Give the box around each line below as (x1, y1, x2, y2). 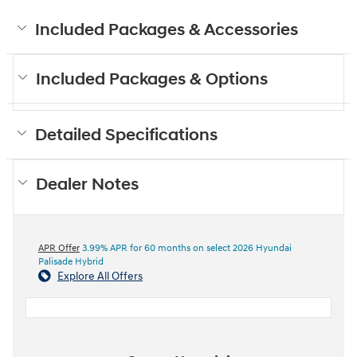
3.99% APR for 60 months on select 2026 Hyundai (80, 241, 292, 254)
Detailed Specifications (35, 124, 218, 146)
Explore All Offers (57, 269, 143, 283)
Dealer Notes (36, 174, 139, 195)
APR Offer (38, 241, 80, 254)
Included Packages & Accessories (35, 19, 298, 41)
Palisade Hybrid (38, 255, 104, 268)
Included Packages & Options (36, 69, 268, 90)
